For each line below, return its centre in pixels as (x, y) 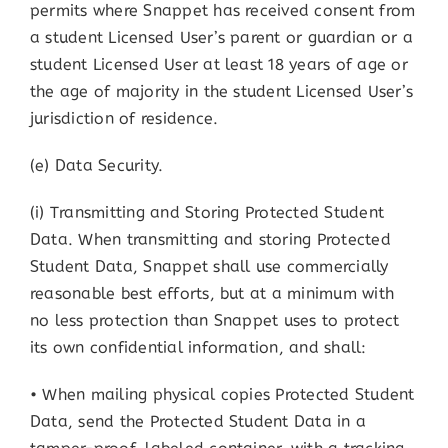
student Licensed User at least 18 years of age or (218, 65)
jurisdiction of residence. (124, 119)
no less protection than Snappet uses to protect (214, 321)
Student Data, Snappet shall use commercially (209, 267)
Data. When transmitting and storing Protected (210, 240)
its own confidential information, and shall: (198, 348)
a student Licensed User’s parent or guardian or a (221, 38)
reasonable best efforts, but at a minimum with (212, 294)
